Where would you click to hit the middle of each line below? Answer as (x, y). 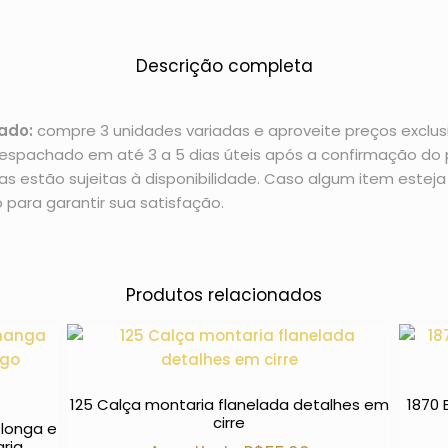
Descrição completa (224, 66)
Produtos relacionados (224, 294)
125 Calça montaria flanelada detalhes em (229, 404)
